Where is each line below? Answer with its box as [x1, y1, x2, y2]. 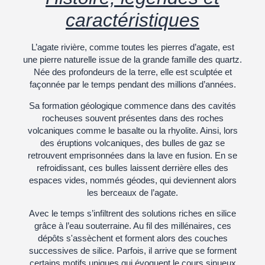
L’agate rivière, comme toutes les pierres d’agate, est [31, 42, 234, 53]
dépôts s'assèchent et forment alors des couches [37, 233, 228, 244]
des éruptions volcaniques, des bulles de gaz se [40, 137, 225, 148]
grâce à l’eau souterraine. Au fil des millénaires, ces [34, 221, 231, 231]
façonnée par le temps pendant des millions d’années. [29, 79, 236, 90]
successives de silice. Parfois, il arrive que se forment [28, 245, 237, 256]
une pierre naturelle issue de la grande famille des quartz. [23, 54, 242, 65]
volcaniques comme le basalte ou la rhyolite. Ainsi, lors [27, 125, 238, 135]
